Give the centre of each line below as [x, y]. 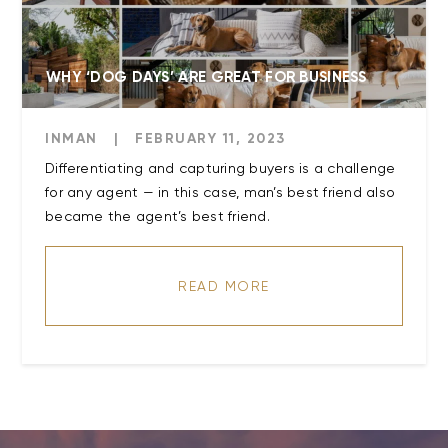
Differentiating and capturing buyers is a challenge [220, 168]
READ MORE [224, 286]
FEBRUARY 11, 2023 [210, 139]
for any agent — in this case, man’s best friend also [220, 192]
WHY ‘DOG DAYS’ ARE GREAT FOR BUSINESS [206, 77]
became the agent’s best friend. [157, 216]
